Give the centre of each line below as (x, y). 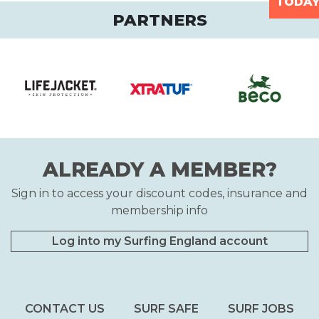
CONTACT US (65, 309)
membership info (159, 211)
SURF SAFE (166, 309)
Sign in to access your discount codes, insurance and (159, 194)
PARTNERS (159, 20)
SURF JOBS (261, 309)
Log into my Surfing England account (159, 241)
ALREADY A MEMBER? (159, 170)
